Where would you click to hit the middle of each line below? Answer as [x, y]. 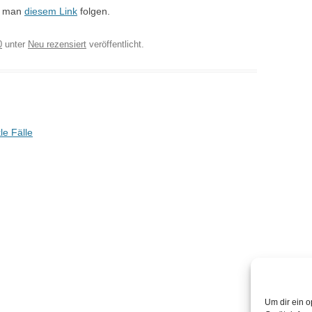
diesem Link [51, 11]
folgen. [94, 11]
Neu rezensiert [57, 44]
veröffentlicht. [115, 44]
